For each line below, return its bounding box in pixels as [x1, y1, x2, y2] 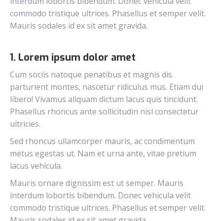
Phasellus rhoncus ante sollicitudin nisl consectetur [10, 106, 199, 117]
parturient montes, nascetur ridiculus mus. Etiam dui [10, 81, 203, 92]
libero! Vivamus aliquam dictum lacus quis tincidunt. [10, 93, 198, 105]
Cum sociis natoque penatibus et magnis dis [10, 69, 172, 80]
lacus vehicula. [10, 160, 62, 171]
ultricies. [10, 118, 40, 129]
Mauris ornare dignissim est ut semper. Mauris [10, 177, 184, 188]
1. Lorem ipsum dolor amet [10, 50, 136, 64]
